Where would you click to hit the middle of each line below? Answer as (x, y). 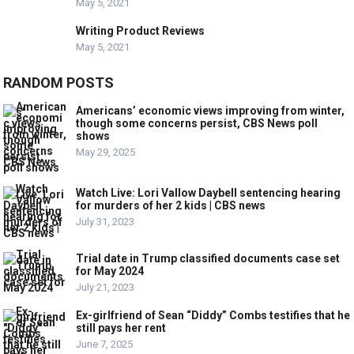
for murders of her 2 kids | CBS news (171, 206)
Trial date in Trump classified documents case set (208, 259)
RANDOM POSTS (59, 83)
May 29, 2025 (106, 153)
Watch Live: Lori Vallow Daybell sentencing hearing (209, 193)
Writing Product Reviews (141, 31)
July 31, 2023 (105, 222)
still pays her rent (121, 328)
